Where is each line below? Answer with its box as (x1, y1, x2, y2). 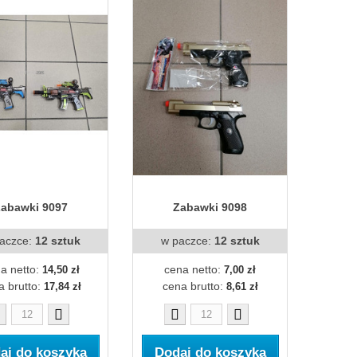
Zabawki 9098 (173, 201, 247, 214)
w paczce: (160, 234, 214, 247)
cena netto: (164, 263, 224, 276)
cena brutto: (162, 280, 226, 292)
